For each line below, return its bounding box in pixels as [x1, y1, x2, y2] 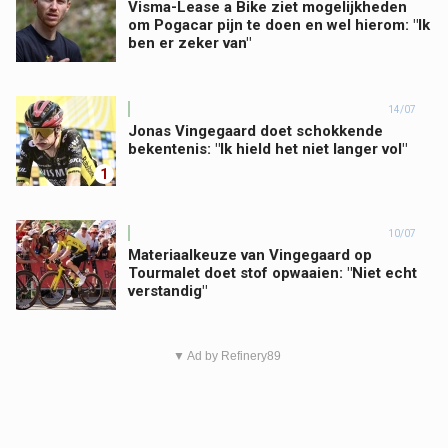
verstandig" [128, 282, 207, 300]
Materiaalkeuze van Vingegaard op [128, 246, 372, 264]
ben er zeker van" [128, 34, 251, 52]
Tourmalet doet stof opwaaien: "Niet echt [128, 264, 417, 282]
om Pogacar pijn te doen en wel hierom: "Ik [128, 16, 430, 34]
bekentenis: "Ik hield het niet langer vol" [128, 140, 407, 158]
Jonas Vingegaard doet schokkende [128, 122, 383, 140]
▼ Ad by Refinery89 [172, 349, 281, 363]
